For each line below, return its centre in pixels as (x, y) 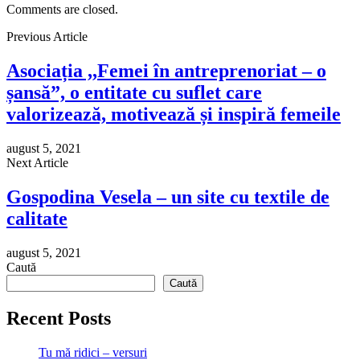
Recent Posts (59, 318)
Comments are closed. (62, 10)
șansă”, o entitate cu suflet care (134, 93)
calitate (37, 218)
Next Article (37, 162)
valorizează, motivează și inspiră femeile (174, 115)
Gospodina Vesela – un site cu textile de (168, 196)
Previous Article (47, 37)
